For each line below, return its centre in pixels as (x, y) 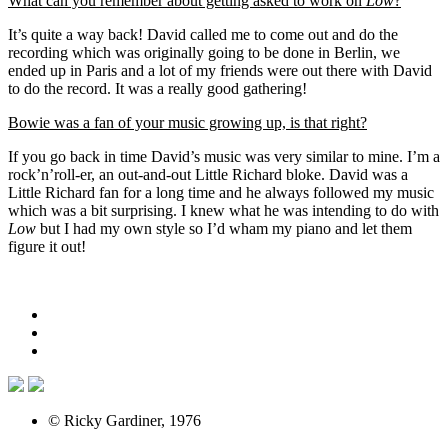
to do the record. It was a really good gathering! (157, 89)
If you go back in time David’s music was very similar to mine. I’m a (224, 157)
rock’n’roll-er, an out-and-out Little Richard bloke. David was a (208, 175)
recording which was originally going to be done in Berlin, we (204, 53)
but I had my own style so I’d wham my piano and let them (226, 229)
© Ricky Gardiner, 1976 (124, 421)
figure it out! (47, 247)
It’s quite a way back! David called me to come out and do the (203, 35)
